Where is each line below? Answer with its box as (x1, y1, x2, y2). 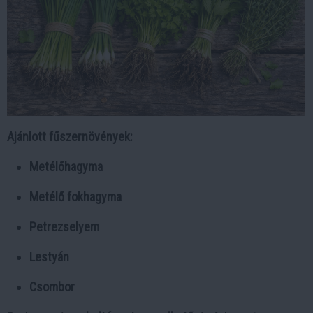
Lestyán (29, 249, 69, 264)
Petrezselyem (29, 219, 99, 234)
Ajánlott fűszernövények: (7, 129, 133, 144)
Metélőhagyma (29, 159, 103, 174)
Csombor (29, 279, 75, 294)
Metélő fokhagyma (29, 189, 122, 204)
